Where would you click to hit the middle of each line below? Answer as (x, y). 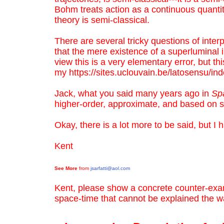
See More (66, 168)
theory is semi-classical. (107, 20)
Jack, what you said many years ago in (133, 93)
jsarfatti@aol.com (110, 168)
